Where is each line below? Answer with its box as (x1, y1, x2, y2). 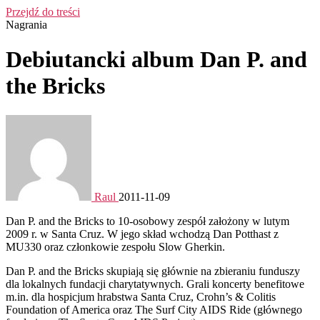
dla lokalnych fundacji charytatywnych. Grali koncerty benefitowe (6, 277, 304, 290)
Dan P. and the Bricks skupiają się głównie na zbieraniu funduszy (6, 264, 300, 277)
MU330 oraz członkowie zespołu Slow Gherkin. (6, 240, 225, 253)
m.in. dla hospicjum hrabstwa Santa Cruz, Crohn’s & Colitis (6, 290, 276, 303)
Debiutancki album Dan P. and (6, 46, 307, 73)
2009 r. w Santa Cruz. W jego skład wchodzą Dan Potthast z (6, 227, 279, 240)
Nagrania (6, 19, 47, 31)
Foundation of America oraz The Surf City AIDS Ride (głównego (6, 303, 302, 316)
